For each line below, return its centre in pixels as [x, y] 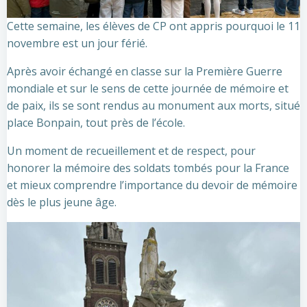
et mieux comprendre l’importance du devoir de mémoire [152, 185]
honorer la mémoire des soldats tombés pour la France [148, 168]
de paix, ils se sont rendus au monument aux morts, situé [153, 106]
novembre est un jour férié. [77, 43]
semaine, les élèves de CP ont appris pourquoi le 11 [169, 26]
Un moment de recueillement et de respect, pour [131, 151]
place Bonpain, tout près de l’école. [96, 123]
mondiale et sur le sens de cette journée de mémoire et [148, 88]
